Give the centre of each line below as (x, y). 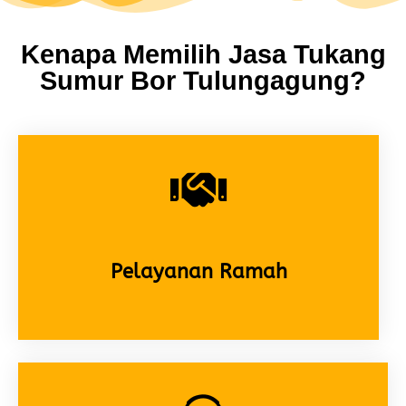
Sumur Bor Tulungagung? (203, 81)
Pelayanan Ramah (198, 272)
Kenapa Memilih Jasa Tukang (203, 55)
